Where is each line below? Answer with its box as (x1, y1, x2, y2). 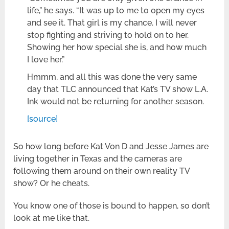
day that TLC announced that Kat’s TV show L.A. (27, 84, 209, 95)
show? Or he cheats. (13, 178, 90, 189)
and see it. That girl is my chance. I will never (27, 18, 197, 28)
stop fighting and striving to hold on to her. (27, 30, 189, 40)
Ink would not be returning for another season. (27, 97, 204, 107)
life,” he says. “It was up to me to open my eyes (27, 6, 205, 16)
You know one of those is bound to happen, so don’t (13, 201, 211, 211)
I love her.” (27, 55, 65, 65)
